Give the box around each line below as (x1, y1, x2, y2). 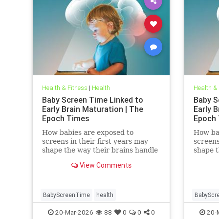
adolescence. (42, 163, 86, 172)
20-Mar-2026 (53, 207, 93, 217)
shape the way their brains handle (42, 146, 158, 154)
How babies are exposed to (42, 128, 133, 136)
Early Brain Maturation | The (42, 104, 143, 114)
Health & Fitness (42, 83, 88, 92)
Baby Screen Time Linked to (42, 94, 143, 105)
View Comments (78, 160, 131, 170)
